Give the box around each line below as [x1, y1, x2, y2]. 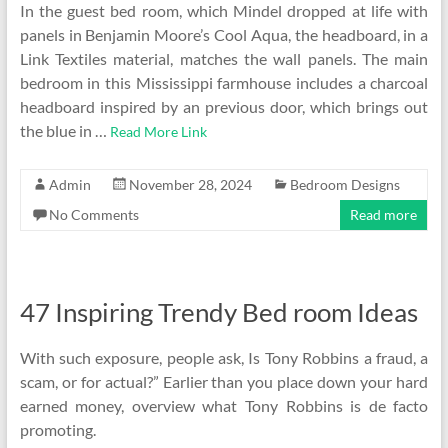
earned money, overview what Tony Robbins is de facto [19, 396, 429, 415]
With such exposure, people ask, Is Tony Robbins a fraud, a [19, 348, 429, 367]
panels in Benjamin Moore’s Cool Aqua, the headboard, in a [19, 25, 429, 44]
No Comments [48, 206, 139, 223]
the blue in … [19, 121, 110, 140]
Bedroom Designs [289, 176, 400, 193]
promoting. [19, 420, 96, 439]
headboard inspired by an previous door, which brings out [19, 97, 429, 116]
